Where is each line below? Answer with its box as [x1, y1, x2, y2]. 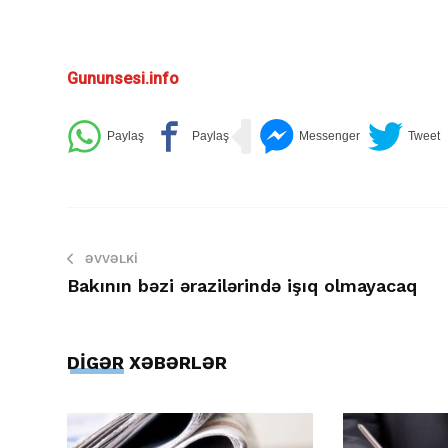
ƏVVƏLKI [85, 252, 138, 266]
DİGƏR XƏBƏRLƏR [67, 352, 227, 373]
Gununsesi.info [67, 69, 179, 88]
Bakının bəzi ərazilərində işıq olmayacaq [67, 275, 417, 296]
